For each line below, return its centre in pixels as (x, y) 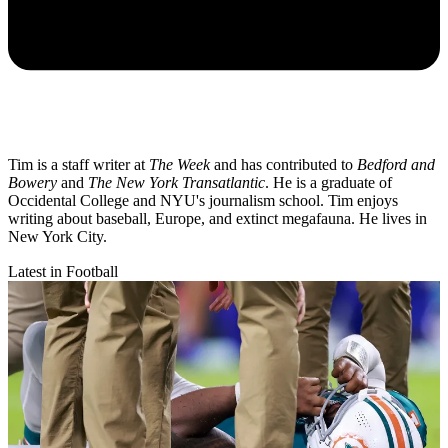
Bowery (32, 182)
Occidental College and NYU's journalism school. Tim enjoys (203, 200)
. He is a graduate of (328, 182)
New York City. (57, 236)
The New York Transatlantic (176, 182)
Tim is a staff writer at (78, 164)
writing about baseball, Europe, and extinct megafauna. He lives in (217, 218)
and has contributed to (283, 164)
